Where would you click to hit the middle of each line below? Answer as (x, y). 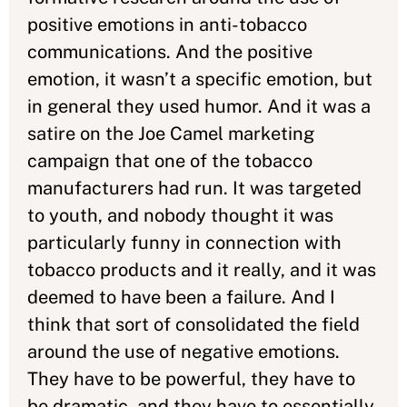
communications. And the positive (170, 52)
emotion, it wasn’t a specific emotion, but (200, 79)
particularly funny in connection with (184, 243)
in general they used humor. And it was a (199, 106)
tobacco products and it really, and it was (202, 270)
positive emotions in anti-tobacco (167, 25)
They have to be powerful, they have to (191, 379)
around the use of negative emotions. (184, 352)
